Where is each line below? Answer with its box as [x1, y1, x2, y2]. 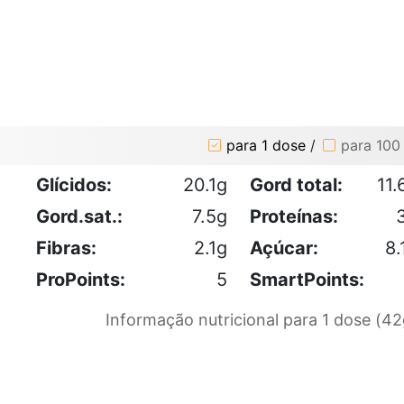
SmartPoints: [250, 268, 364, 290]
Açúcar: [250, 236, 318, 259]
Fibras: [36, 236, 96, 259]
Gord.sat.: [36, 205, 123, 227]
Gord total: [250, 173, 343, 196]
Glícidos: [36, 173, 112, 196]
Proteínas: [250, 205, 338, 227]
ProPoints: [36, 268, 125, 290]
